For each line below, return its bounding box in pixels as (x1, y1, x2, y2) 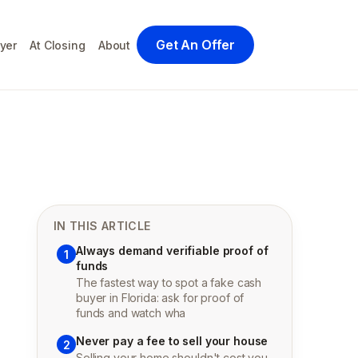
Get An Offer (156, 36, 235, 53)
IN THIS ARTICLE (54, 219, 151, 233)
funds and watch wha (76, 306, 186, 320)
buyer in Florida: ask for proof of (76, 291, 245, 304)
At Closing (30, 38, 86, 52)
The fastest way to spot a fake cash (76, 276, 262, 289)
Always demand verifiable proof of (76, 244, 268, 257)
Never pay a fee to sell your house (76, 334, 268, 348)
